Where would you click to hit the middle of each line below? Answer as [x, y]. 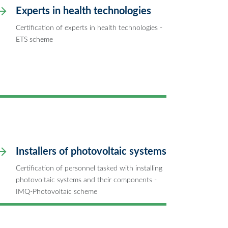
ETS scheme [34, 39]
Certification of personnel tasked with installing [89, 168]
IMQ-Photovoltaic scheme [56, 191]
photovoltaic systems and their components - [86, 180]
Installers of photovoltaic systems [91, 151]
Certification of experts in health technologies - [89, 27]
